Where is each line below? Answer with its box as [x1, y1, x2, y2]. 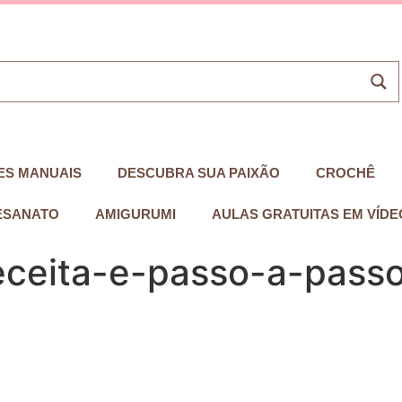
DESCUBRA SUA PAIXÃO [118, 165, 280, 180]
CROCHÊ [316, 165, 375, 180]
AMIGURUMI [94, 206, 176, 222]
